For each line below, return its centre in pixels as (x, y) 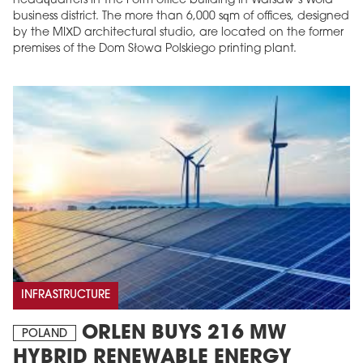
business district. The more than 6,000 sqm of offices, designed (181, 16)
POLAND (45, 335)
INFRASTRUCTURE (66, 296)
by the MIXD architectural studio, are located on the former (178, 32)
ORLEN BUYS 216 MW (181, 334)
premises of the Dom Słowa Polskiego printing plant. (155, 49)
